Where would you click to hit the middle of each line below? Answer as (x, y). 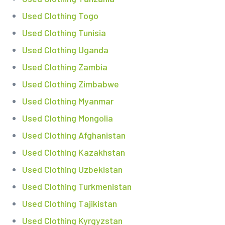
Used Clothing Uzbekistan (72, 170)
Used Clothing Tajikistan (69, 204)
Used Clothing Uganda (65, 50)
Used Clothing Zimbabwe (70, 84)
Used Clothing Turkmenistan (77, 187)
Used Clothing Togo (60, 16)
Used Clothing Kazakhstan (73, 152)
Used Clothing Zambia (65, 67)
